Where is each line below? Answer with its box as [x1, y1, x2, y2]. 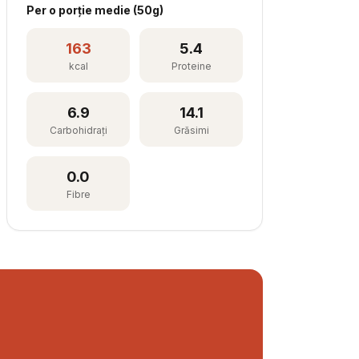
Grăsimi [173, 124, 209, 136]
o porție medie [49, 3, 131, 17]
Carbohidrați [49, 124, 107, 136]
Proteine [171, 60, 212, 72]
